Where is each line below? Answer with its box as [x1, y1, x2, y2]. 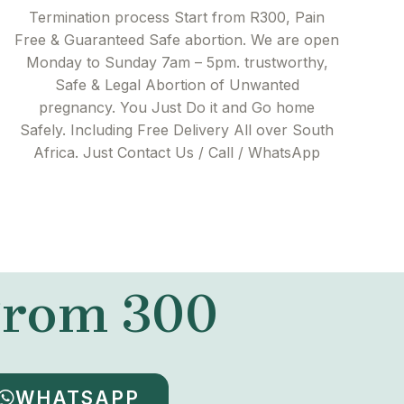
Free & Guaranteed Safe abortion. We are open [14, 31, 339, 50]
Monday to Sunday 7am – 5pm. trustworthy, [25, 53, 328, 72]
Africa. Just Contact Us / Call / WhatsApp [33, 143, 320, 162]
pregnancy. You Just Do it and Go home [39, 98, 315, 117]
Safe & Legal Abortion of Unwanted [54, 76, 299, 95]
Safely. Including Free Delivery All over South [20, 121, 334, 140]
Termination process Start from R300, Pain [29, 8, 325, 27]
